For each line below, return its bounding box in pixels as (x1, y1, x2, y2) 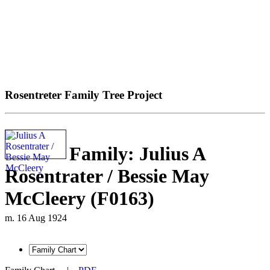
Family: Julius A (69, 142, 205, 165)
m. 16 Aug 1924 (5, 212, 67, 223)
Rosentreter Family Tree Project (5, 88, 162, 101)
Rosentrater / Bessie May (5, 165, 209, 187)
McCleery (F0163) (5, 187, 154, 209)
